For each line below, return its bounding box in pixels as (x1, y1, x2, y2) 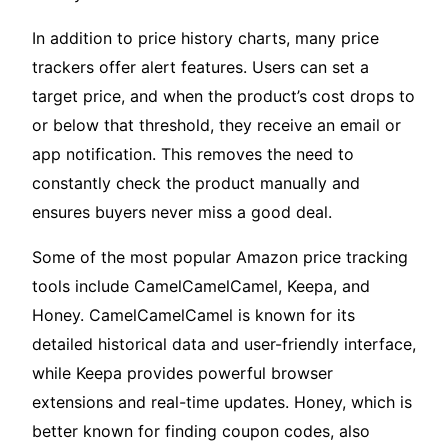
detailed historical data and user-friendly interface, (32, 334, 416, 355)
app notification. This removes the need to (32, 144, 354, 165)
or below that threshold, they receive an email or (32, 115, 401, 136)
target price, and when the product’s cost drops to (32, 86, 415, 107)
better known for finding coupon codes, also (32, 421, 370, 442)
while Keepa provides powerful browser (32, 363, 333, 384)
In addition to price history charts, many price (32, 28, 379, 49)
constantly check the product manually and (32, 173, 360, 194)
